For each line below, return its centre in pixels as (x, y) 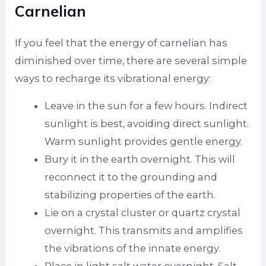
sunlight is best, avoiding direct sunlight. (146, 124)
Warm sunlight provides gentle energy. (143, 142)
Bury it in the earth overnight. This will (140, 159)
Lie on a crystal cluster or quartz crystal (142, 213)
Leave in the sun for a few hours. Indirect (146, 106)
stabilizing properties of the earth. (130, 195)
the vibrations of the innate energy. (132, 248)
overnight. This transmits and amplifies (143, 231)
